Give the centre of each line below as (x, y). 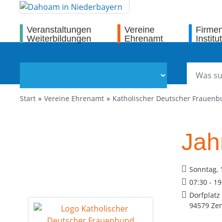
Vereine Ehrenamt (74, 98)
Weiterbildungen (59, 39)
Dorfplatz (205, 195)
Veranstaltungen (59, 30)
